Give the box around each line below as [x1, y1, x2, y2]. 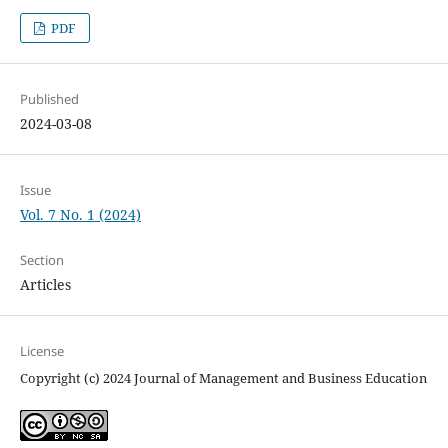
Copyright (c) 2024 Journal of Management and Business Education [19, 369, 427, 388]
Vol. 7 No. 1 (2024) [19, 205, 141, 225]
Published [19, 90, 79, 109]
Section [19, 251, 64, 270]
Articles [19, 275, 71, 295]
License [19, 342, 64, 361]
